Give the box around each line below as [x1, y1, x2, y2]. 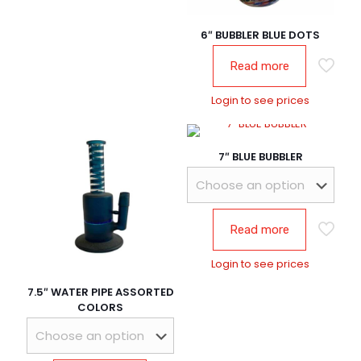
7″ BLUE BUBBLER [218, 149, 303, 165]
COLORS [77, 299, 124, 315]
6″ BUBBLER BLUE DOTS [201, 27, 321, 44]
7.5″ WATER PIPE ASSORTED [27, 284, 174, 300]
